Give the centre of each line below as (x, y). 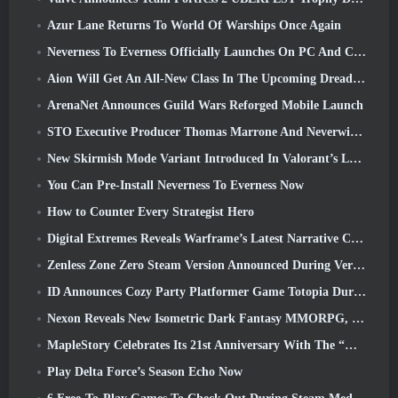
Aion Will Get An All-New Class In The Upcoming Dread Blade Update (200, 79)
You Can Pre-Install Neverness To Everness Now (175, 186)
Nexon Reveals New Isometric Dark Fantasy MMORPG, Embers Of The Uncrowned (199, 319)
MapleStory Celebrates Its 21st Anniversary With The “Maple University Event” (196, 346)
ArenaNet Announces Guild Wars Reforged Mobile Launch (205, 106)
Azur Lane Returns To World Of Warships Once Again (194, 26)
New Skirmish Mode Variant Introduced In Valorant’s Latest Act (198, 159)
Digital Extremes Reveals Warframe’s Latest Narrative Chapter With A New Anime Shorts (199, 239)
